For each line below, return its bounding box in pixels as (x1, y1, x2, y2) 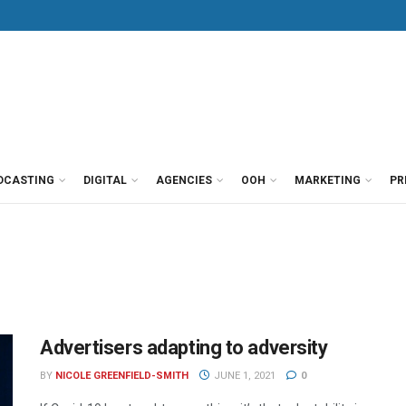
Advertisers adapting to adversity (40, 336, 328, 359)
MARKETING (295, 174, 361, 187)
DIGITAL (83, 174, 127, 187)
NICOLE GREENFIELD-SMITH (55, 370, 188, 382)
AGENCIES (156, 174, 212, 187)
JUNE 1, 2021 (210, 370, 275, 382)
